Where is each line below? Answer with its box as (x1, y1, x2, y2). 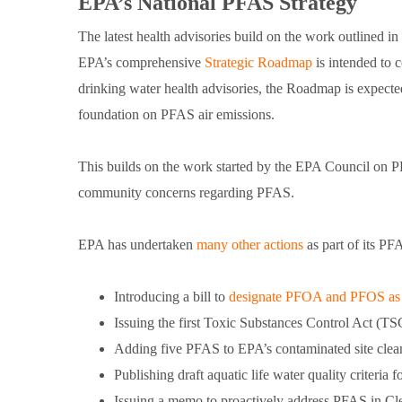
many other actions (197, 237, 303, 253)
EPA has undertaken (78, 237, 197, 253)
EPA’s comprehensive (78, 55, 205, 71)
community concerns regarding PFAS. (78, 185, 294, 201)
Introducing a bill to (114, 289, 229, 305)
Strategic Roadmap (205, 55, 312, 71)
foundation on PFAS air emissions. (78, 107, 275, 123)
